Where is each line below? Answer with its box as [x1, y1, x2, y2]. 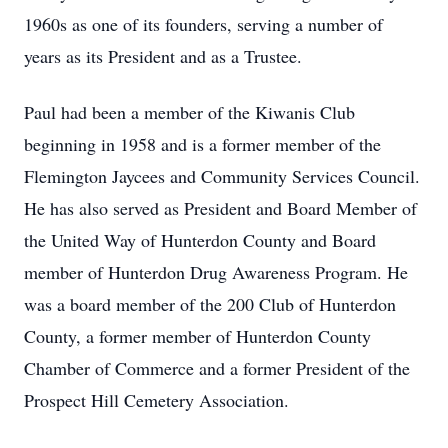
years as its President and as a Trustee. [24, 44, 302, 68]
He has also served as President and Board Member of [24, 196, 417, 220]
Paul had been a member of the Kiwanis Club [24, 100, 355, 124]
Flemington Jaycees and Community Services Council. [24, 164, 420, 188]
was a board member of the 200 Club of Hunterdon [24, 292, 396, 316]
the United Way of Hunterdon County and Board [24, 228, 376, 252]
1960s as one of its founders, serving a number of [24, 12, 383, 36]
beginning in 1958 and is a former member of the [24, 132, 381, 156]
